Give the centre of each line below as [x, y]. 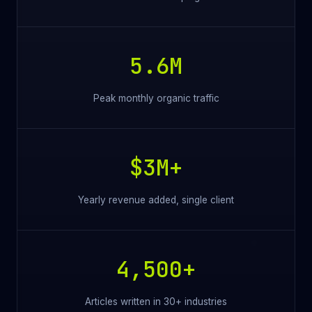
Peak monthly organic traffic [156, 99]
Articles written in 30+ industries [156, 302]
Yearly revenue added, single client [156, 200]
